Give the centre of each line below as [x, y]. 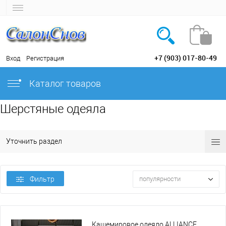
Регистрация [45, 58]
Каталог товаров [64, 83]
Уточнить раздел [34, 141]
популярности [160, 179]
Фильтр [42, 179]
